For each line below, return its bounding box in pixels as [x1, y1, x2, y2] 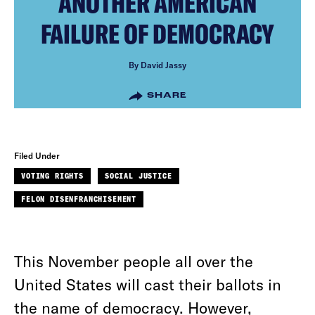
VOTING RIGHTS [21, 172, 84, 180]
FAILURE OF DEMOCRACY [41, 17, 274, 51]
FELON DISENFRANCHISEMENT [21, 195, 136, 203]
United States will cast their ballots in [14, 275, 281, 293]
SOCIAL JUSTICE [104, 172, 172, 180]
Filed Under [14, 150, 60, 160]
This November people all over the [14, 252, 253, 270]
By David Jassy [129, 60, 186, 70]
